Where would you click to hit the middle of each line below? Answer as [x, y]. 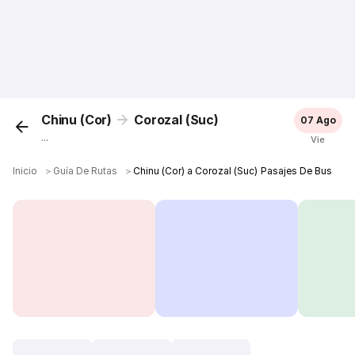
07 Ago [318, 120]
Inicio [25, 171]
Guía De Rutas [86, 171]
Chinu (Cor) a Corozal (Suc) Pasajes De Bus [233, 171]
